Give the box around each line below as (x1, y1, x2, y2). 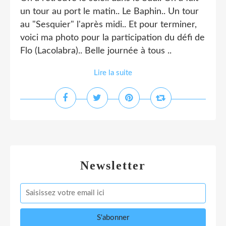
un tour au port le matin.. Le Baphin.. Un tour (20, 7, 199, 16)
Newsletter (80, 159, 146, 172)
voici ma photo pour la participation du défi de (20, 33, 205, 42)
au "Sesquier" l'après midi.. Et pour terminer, (20, 20, 197, 29)
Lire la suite (94, 69, 132, 77)
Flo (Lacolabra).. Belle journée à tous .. (20, 46, 172, 55)
